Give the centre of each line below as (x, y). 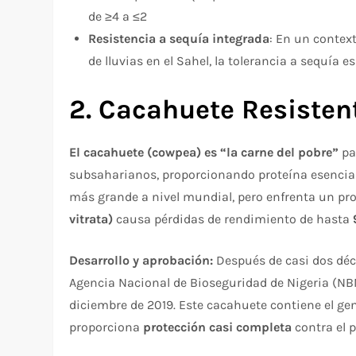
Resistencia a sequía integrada (179, 38)
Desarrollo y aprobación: (141, 260)
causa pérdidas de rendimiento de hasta (233, 219)
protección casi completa (218, 327)
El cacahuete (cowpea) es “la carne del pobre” (204, 152)
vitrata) (91, 219)
